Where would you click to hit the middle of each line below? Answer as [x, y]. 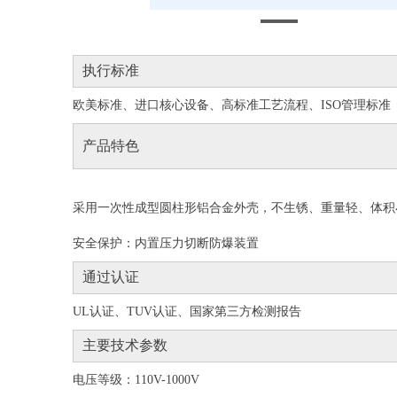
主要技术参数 [125, 345]
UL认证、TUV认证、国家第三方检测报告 [187, 311]
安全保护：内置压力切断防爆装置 [166, 243]
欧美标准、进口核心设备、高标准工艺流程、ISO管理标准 [232, 105]
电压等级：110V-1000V [136, 380]
